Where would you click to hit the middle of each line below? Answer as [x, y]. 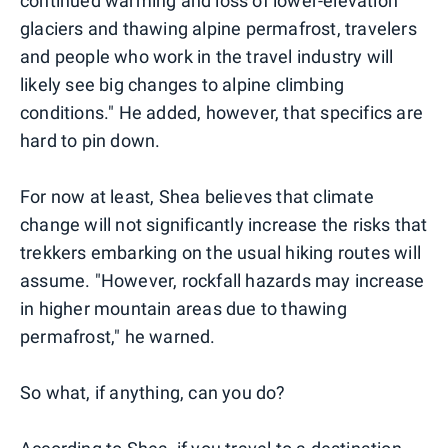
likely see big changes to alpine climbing [182, 84]
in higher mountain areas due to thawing [183, 308]
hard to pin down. [90, 140]
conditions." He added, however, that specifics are [222, 112]
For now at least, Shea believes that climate [197, 196]
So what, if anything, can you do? [153, 392]
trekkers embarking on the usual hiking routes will [221, 252]
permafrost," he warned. [118, 336]
